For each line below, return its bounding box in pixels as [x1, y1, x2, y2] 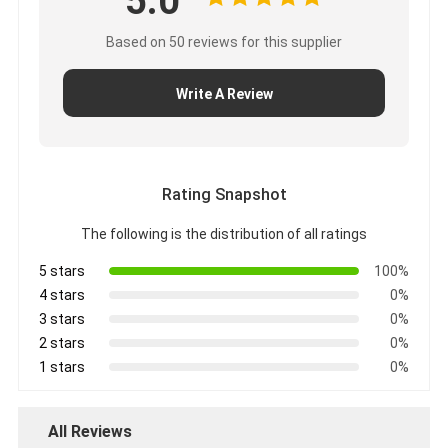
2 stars [38, 334, 85, 351]
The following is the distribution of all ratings [81, 225, 367, 242]
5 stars [38, 262, 85, 279]
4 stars [38, 286, 85, 303]
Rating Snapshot [161, 184, 287, 204]
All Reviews [47, 421, 132, 441]
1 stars [38, 358, 85, 375]
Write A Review [175, 85, 273, 102]
